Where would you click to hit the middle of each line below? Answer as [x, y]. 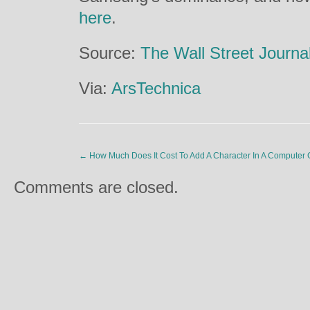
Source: [110, 53]
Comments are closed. [96, 187]
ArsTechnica [156, 88]
